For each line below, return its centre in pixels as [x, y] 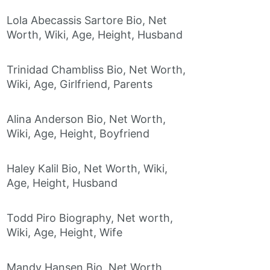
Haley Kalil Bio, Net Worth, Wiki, [87, 169]
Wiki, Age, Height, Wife [64, 233]
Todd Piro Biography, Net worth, [90, 218]
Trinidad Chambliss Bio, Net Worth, [96, 70]
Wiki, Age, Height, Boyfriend [78, 134]
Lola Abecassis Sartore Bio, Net [87, 20]
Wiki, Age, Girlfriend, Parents [80, 84]
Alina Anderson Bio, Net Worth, [86, 119]
